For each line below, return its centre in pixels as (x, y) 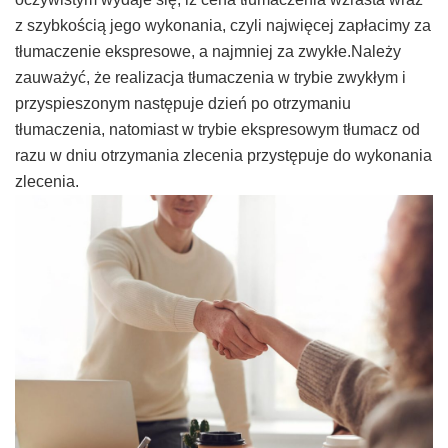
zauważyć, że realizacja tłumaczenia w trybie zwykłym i (210, 78)
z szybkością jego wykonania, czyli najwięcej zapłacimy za (223, 26)
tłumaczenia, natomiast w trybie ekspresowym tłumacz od (217, 130)
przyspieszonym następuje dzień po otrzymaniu (183, 104)
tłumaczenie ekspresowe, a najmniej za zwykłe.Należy (208, 52)
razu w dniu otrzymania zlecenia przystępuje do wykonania (223, 156)
